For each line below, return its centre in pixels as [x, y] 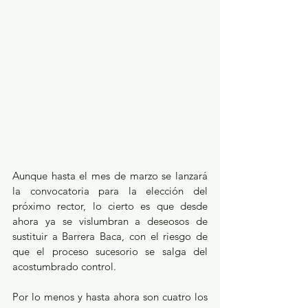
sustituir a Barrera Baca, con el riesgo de [110, 236]
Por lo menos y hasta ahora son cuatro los [110, 297]
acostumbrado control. [66, 267]
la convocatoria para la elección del [110, 191]
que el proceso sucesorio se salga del [110, 252]
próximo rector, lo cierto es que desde [110, 206]
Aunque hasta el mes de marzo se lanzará [110, 176]
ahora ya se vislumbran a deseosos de [110, 221]
